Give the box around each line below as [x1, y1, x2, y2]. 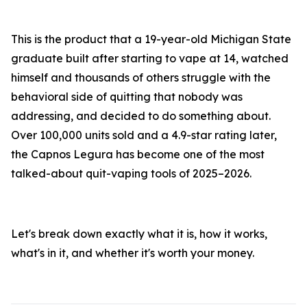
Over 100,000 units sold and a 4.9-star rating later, [11, 128, 277, 143]
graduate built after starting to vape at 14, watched [11, 51, 288, 66]
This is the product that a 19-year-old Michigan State [11, 32, 291, 47]
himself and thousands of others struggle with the [11, 71, 271, 85]
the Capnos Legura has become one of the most [11, 147, 265, 162]
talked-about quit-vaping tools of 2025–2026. [11, 167, 251, 181]
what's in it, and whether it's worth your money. [11, 246, 254, 260]
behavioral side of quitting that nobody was [11, 90, 243, 104]
